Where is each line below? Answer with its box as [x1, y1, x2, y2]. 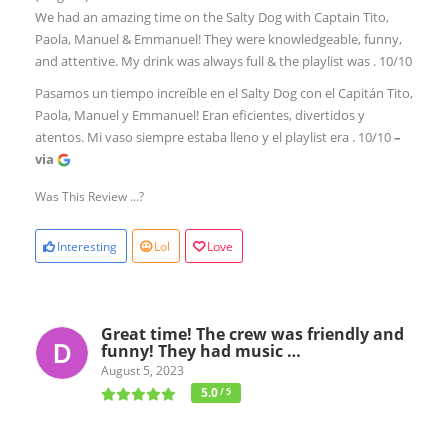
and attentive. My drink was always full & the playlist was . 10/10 [35, 51, 412, 70]
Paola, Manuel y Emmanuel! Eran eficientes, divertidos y [35, 105, 365, 124]
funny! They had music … [101, 339, 301, 362]
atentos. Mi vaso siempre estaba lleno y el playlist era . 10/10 [35, 127, 394, 146]
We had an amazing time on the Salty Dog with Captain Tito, [35, 7, 389, 26]
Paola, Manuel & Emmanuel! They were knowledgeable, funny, [35, 29, 402, 48]
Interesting [57, 237, 117, 255]
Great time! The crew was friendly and [101, 322, 404, 345]
